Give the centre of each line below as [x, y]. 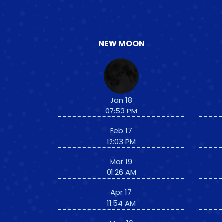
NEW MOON [121, 43]
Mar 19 [121, 161]
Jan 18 [121, 100]
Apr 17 [121, 192]
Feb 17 [121, 131]
